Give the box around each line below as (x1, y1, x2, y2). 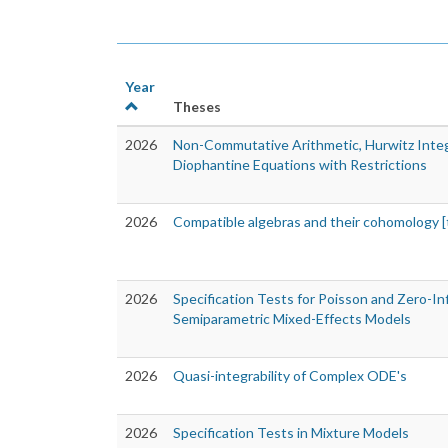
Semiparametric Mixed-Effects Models (173, 310, 411, 328)
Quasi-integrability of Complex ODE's (173, 367, 407, 385)
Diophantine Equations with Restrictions (173, 156, 427, 174)
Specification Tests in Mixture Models (173, 424, 409, 442)
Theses (173, 98, 221, 116)
